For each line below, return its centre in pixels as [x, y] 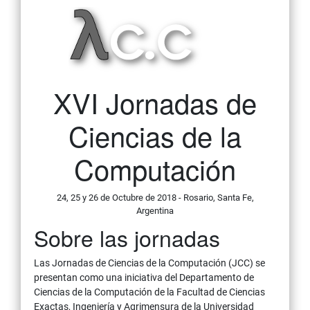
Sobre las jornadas [127, 238]
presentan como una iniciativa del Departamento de [144, 278]
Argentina [155, 211]
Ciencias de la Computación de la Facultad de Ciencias [149, 292]
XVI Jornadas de [155, 102]
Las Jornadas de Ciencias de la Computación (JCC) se [149, 263]
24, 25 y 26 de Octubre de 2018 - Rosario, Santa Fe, [155, 198]
